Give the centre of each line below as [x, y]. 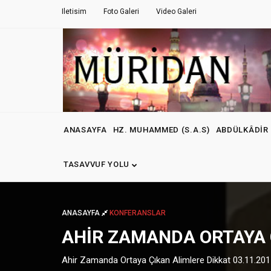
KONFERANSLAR [138, 213]
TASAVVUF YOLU [98, 165]
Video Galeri [176, 11]
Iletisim [74, 11]
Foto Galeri [121, 11]
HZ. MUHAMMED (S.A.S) [161, 130]
